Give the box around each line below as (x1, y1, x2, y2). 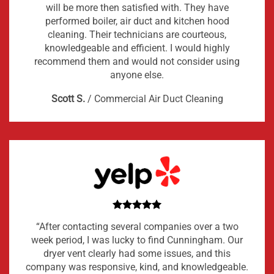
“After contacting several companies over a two (35, 220, 239, 232)
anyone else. (110, 69, 164, 81)
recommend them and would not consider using (34, 56, 240, 68)
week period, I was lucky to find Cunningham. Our (31, 234, 243, 246)
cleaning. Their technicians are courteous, (48, 29, 226, 41)
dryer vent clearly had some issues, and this (43, 247, 231, 259)
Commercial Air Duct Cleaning (94, 93, 223, 105)
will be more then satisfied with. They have (45, 2, 229, 14)
